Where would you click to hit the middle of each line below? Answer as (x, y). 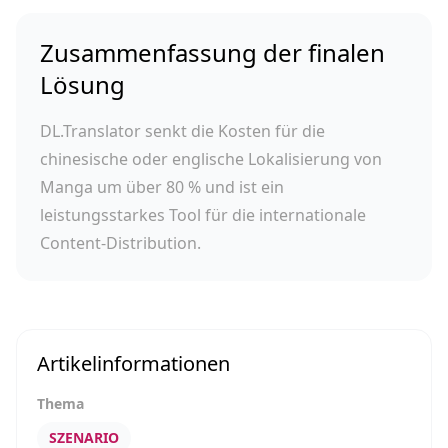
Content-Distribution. (120, 243)
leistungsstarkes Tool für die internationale (203, 215)
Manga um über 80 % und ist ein (162, 187)
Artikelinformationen (133, 363)
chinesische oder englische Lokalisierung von (211, 159)
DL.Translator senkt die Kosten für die (182, 131)
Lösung (82, 84)
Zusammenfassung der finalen (212, 52)
